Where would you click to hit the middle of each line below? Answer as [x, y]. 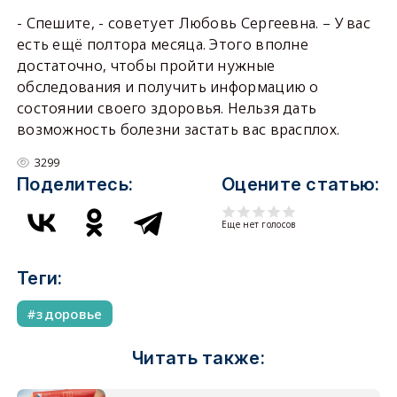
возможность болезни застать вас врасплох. [190, 129]
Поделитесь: [75, 184]
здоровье [70, 314]
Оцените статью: [301, 184]
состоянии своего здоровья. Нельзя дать [167, 108]
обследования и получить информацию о [167, 87]
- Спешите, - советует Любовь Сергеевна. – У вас [194, 23]
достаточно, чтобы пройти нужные [146, 66]
